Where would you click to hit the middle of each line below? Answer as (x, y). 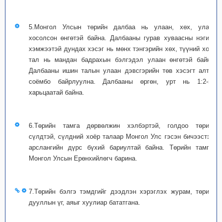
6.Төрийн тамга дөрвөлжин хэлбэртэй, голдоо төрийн (122, 126)
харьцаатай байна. (56, 92)
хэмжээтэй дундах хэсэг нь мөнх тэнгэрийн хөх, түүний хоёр (122, 49)
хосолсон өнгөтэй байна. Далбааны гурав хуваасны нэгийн (122, 38)
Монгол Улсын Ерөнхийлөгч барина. (83, 158)
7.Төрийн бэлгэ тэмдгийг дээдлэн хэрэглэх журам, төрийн (122, 192)
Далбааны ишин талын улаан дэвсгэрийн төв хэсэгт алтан (122, 71)
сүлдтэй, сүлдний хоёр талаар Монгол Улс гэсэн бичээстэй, (122, 137)
